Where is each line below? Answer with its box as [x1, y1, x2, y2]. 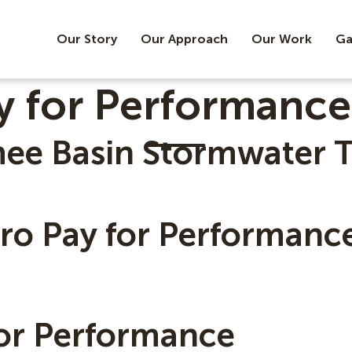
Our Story [57, 31, 117, 46]
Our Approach [141, 31, 228, 46]
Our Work [251, 31, 312, 46]
